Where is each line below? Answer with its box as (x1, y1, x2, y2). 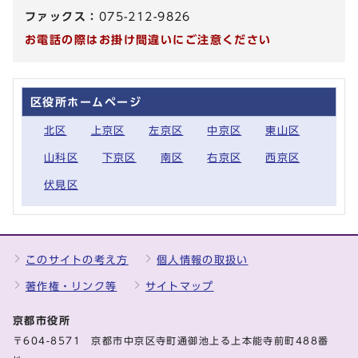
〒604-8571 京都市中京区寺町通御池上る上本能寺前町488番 (13, 336, 329, 346)
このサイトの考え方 (26, 255, 129, 266)
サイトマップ (145, 281, 214, 292)
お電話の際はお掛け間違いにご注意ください (25, 34, 272, 46)
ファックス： (25, 10, 99, 23)
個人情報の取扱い (157, 255, 249, 266)
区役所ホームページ (30, 96, 141, 109)
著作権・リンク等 (26, 281, 117, 292)
